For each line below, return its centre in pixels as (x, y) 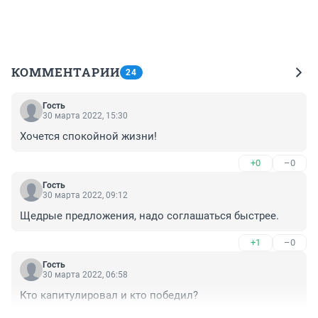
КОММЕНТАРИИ (66, 72)
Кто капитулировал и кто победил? (109, 295)
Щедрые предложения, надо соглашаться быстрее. (149, 215)
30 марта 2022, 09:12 (85, 195)
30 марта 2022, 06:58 (85, 274)
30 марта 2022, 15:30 (85, 115)
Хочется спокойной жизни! (88, 136)
